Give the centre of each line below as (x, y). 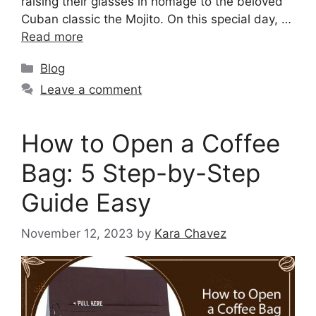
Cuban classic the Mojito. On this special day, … (156, 19)
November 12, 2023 (77, 234)
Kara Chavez (190, 234)
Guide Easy (86, 202)
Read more (52, 36)
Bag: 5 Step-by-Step (141, 172)
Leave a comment (91, 89)
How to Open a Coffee (151, 143)
